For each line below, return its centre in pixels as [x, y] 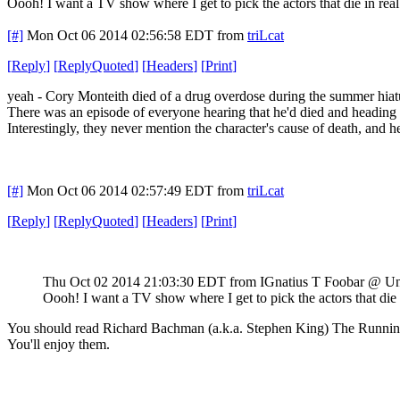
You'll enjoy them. [62, 344]
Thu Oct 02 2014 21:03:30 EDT [134, 281]
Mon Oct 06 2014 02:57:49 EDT [120, 190]
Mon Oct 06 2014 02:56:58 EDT [120, 35]
